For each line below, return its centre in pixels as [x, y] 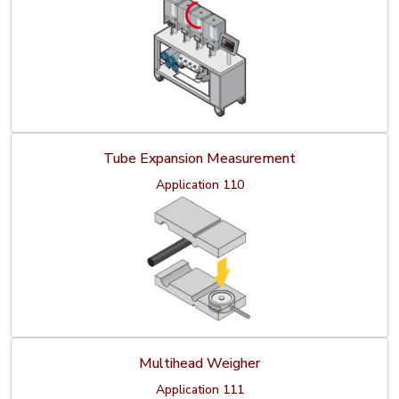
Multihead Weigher [199, 364]
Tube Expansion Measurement [199, 159]
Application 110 [199, 185]
